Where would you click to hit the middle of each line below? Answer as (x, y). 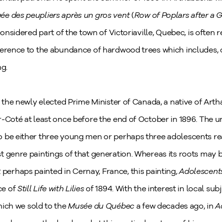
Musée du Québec (102, 206)
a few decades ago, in (176, 206)
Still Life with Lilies (52, 189)
